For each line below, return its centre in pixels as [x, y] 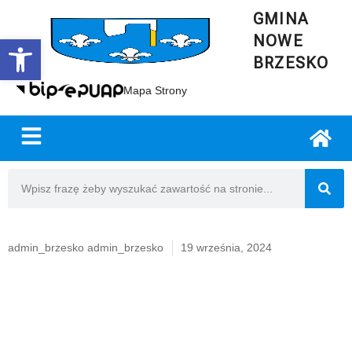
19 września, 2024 [226, 248]
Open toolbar [46, 46]
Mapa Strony [155, 90]
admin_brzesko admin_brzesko [86, 248]
